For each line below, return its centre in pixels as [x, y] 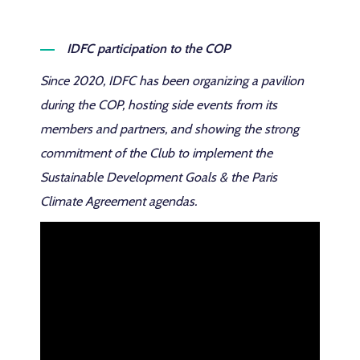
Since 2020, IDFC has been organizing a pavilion [172, 80]
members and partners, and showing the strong [170, 129]
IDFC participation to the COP [149, 48]
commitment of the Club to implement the [157, 153]
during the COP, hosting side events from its [159, 104]
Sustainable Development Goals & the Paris [159, 177]
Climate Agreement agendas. [119, 201]
